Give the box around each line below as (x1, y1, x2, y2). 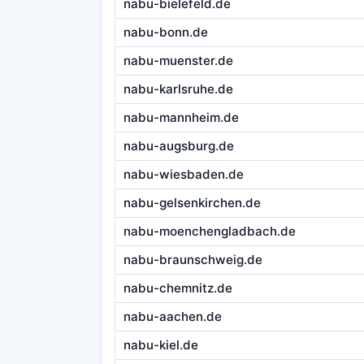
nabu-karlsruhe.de (123, 81, 233, 97)
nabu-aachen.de (123, 309, 222, 325)
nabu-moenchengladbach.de (123, 223, 296, 240)
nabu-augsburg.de (123, 138, 234, 154)
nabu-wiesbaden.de (123, 167, 244, 183)
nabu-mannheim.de (123, 110, 239, 126)
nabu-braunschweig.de (123, 252, 262, 268)
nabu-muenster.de (123, 53, 233, 69)
